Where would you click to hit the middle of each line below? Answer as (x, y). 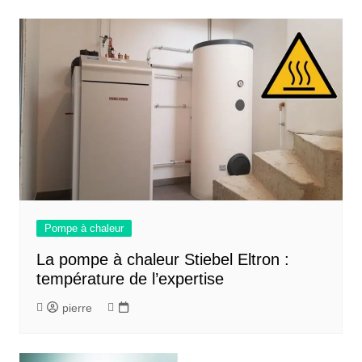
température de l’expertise (130, 278)
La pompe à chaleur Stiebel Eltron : (162, 259)
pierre (77, 307)
